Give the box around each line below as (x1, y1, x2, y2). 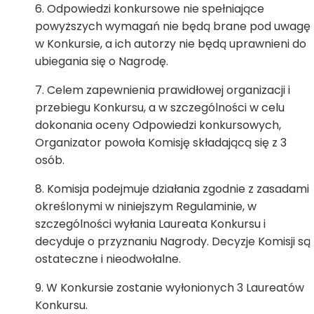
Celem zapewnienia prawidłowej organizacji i (47, 82, 290, 98)
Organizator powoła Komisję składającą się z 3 (35, 135, 287, 151)
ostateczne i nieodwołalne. (35, 251, 181, 267)
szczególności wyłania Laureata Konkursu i (35, 216, 266, 232)
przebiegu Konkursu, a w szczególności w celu (35, 100, 285, 116)
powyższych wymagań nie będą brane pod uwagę (35, 18, 310, 34)
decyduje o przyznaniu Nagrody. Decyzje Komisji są (35, 233, 310, 250)
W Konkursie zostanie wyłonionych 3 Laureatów (46, 280, 304, 296)
